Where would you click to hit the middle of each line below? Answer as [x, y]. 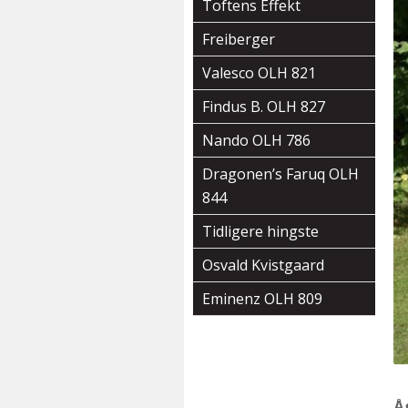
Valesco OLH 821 [259, 73]
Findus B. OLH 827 [264, 107]
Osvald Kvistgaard [263, 265]
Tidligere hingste [260, 231]
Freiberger [239, 39]
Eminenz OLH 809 [262, 299]
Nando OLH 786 [256, 140]
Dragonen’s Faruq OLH [280, 174]
